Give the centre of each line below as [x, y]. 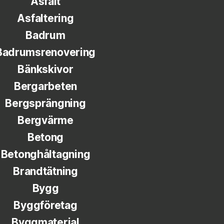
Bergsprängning [45, 103]
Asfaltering [45, 18]
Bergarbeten [45, 86]
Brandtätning [45, 171]
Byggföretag [45, 205]
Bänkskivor [45, 69]
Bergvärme [45, 120]
